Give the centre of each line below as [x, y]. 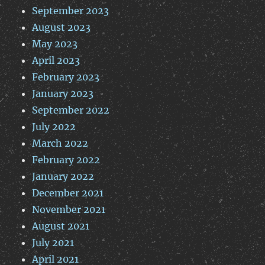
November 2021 [69, 210]
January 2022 [63, 177]
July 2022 [54, 127]
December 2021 [68, 193]
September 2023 [71, 11]
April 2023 [56, 61]
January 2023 [63, 94]
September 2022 [71, 110]
